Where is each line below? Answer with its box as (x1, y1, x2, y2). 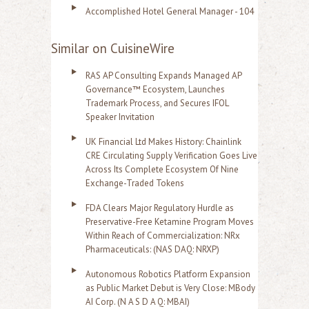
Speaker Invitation (86, 111, 154, 123)
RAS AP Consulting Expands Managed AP (86, 70, 241, 82)
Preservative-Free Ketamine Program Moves (86, 216, 254, 228)
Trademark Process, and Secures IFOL (86, 97, 228, 110)
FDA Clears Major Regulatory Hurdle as (86, 202, 234, 215)
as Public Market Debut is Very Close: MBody (86, 282, 255, 295)
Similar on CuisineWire (51, 40, 175, 57)
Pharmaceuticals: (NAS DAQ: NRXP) (86, 243, 219, 256)
